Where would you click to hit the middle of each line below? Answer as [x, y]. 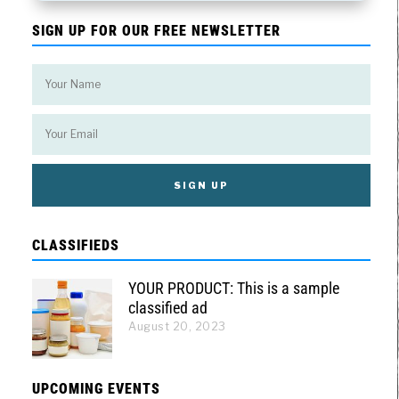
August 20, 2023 [177, 327]
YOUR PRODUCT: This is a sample [234, 288]
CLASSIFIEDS [76, 245]
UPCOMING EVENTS [96, 388]
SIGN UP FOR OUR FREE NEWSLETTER [156, 30]
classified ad [168, 308]
